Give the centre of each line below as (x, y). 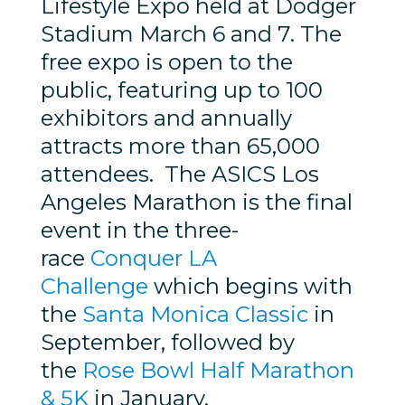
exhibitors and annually (166, 118)
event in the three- (139, 231)
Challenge (94, 287)
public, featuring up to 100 (181, 90)
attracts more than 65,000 (180, 146)
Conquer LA (151, 259)
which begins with (250, 287)
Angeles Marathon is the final (196, 202)
